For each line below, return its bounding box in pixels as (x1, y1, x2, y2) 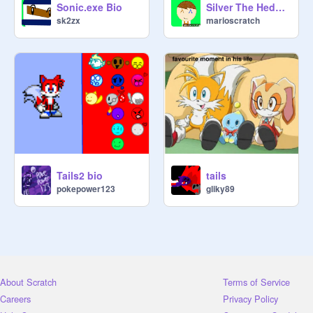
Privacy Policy (223, 291, 278, 305)
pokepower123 (57, 182, 115, 195)
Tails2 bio (57, 168, 103, 182)
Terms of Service (223, 275, 290, 289)
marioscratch (206, 14, 260, 27)
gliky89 (206, 182, 235, 195)
